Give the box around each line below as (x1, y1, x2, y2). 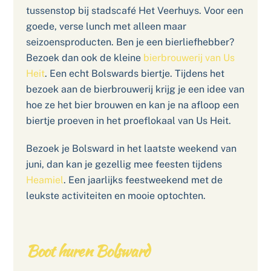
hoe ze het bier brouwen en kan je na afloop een (25, 99, 239, 111)
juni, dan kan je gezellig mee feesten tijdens (25, 158, 222, 171)
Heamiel (25, 174, 64, 186)
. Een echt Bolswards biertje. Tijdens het (44, 67, 224, 79)
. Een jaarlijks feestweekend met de (63, 174, 223, 186)
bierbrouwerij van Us (143, 51, 235, 64)
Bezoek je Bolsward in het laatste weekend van (25, 143, 237, 155)
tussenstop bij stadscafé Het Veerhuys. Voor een (25, 4, 243, 16)
